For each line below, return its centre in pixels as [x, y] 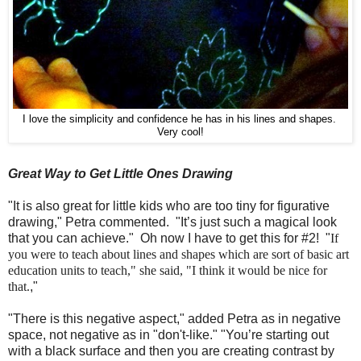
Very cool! [180, 133]
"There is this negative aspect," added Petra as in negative [174, 319]
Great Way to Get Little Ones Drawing [120, 174]
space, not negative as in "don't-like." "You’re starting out [168, 335]
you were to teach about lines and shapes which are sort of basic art [178, 255]
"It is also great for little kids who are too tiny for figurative [169, 206]
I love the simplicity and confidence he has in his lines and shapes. [180, 120]
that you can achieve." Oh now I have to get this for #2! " [169, 239]
